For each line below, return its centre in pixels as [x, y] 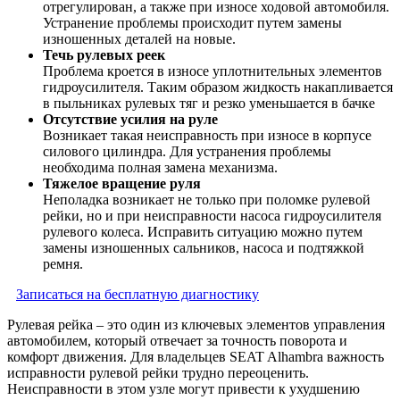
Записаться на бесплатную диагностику [137, 295]
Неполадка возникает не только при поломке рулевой [207, 200]
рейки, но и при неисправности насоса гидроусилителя [212, 216]
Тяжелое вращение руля [122, 184]
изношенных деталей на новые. [139, 39]
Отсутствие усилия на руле [130, 120]
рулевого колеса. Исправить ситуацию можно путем [203, 232]
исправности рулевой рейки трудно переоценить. [158, 373]
